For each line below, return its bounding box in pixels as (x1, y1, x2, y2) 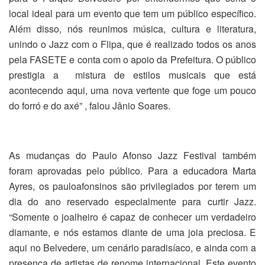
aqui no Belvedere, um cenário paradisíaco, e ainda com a (9, 240, 256, 254)
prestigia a (9, 67, 67, 82)
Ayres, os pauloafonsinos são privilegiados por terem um (9, 179, 256, 193)
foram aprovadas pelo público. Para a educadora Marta (9, 163, 256, 177)
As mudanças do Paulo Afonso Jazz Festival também (9, 148, 256, 162)
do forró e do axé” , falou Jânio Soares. (9, 98, 170, 112)
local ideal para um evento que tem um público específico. (9, 6, 256, 20)
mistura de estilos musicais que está (75, 67, 256, 82)
